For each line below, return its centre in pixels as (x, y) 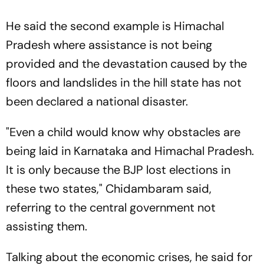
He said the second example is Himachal (115, 26)
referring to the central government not (111, 207)
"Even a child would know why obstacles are (123, 132)
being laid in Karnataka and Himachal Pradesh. (130, 151)
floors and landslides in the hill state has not (124, 82)
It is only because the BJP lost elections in (118, 170)
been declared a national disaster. (97, 101)
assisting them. (47, 226)
